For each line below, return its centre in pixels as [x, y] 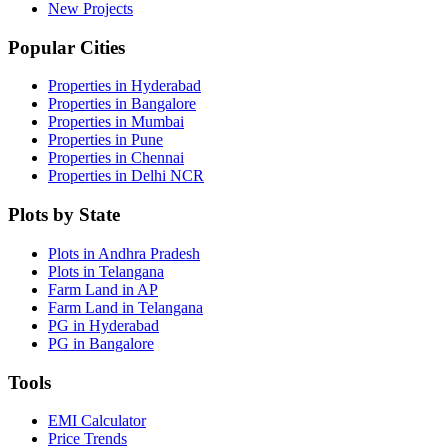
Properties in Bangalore [122, 104]
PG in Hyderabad [103, 325]
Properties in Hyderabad [124, 86]
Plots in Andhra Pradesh [124, 253]
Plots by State [64, 215]
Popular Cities [66, 47]
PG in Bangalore [101, 343]
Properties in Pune [105, 140]
